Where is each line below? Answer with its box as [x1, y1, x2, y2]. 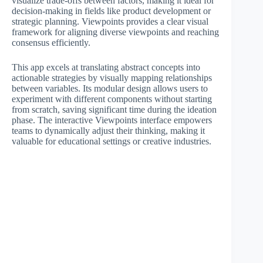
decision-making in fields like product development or [12, 6, 211, 16]
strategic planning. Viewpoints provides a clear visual [12, 16, 208, 26]
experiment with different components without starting [12, 94, 212, 104]
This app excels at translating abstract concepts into [12, 62, 200, 72]
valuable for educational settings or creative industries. [12, 136, 211, 146]
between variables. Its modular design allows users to [12, 83, 208, 93]
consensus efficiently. [12, 38, 90, 48]
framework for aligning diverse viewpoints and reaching [12, 27, 219, 37]
